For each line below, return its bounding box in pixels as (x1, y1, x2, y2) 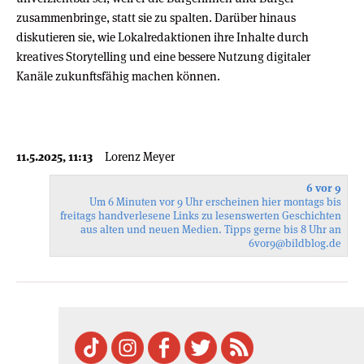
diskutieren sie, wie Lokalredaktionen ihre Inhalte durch (16, 28, 309, 45)
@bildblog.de (275, 236, 341, 250)
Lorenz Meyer (105, 148, 175, 164)
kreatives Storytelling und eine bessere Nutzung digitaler (16, 48, 310, 64)
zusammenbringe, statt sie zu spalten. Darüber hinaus (16, 9, 296, 25)
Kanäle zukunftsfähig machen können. (16, 67, 220, 84)
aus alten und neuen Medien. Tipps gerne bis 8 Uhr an (80, 222, 341, 236)
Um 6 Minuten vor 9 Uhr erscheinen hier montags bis (89, 194, 341, 209)
